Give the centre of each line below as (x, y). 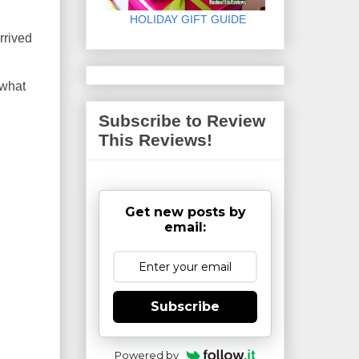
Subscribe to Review (182, 121)
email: (185, 227)
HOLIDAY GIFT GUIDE (179, 19)
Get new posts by (185, 212)
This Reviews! (155, 140)
